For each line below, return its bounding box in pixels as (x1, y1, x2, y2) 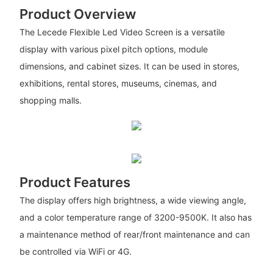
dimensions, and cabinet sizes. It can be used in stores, (19, 61, 239, 72)
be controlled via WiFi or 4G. (19, 246, 132, 257)
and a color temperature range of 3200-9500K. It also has (19, 212, 252, 223)
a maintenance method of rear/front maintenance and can (19, 229, 250, 240)
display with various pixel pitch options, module (19, 44, 208, 55)
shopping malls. (19, 95, 82, 106)
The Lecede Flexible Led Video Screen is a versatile (19, 27, 225, 38)
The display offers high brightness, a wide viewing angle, (19, 195, 246, 206)
